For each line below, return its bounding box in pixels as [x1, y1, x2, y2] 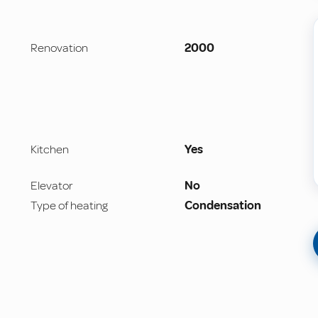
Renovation [30, 40, 88, 56]
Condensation [185, 198, 262, 214]
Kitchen [30, 142, 69, 158]
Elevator [30, 178, 73, 194]
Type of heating [30, 198, 108, 214]
